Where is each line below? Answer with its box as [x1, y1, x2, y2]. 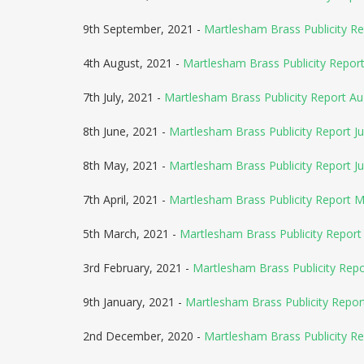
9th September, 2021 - [83, 21, 204, 37]
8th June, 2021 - [83, 123, 169, 139]
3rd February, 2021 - [83, 260, 193, 275]
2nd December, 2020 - [83, 328, 204, 344]
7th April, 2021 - [83, 192, 169, 207]
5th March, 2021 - [83, 226, 180, 241]
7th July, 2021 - [83, 89, 164, 105]
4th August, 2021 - [83, 55, 183, 71]
